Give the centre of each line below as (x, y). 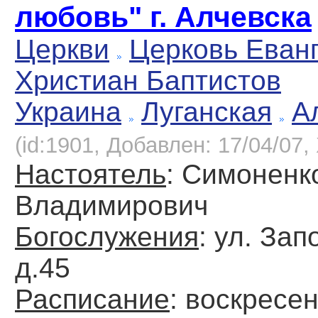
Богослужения (107, 237)
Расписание (92, 300)
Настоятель (91, 175)
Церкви (62, 50)
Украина (68, 112)
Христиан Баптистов (148, 81)
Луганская (207, 112)
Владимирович (111, 206)
